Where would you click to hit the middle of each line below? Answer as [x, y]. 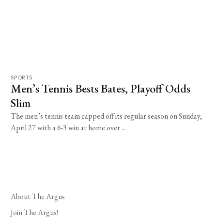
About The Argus [38, 196]
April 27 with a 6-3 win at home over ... [69, 127]
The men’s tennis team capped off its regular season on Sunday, [107, 116]
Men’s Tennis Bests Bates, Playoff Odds [101, 88]
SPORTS [22, 77]
